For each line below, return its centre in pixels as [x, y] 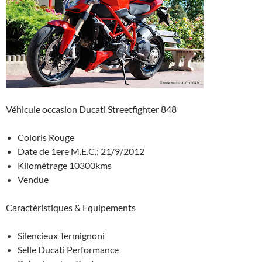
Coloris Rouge [46, 137]
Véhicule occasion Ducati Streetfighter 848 [91, 109]
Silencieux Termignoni [61, 236]
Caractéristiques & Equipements [71, 208]
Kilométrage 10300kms [65, 166]
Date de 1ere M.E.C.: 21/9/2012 [81, 151]
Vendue [33, 180]
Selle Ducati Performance [68, 250]
